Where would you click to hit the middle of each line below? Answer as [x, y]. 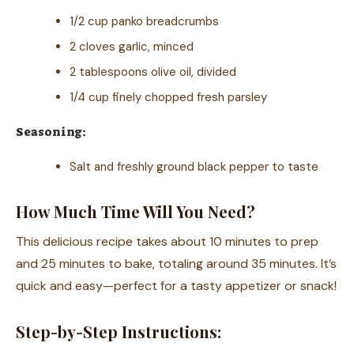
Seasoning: [51, 132]
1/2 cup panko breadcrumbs [144, 22]
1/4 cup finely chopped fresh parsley [168, 98]
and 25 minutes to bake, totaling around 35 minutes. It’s [176, 264]
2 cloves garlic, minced [132, 47]
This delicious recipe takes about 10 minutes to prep [167, 242]
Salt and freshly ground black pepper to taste [194, 167]
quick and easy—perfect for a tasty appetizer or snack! [176, 286]
